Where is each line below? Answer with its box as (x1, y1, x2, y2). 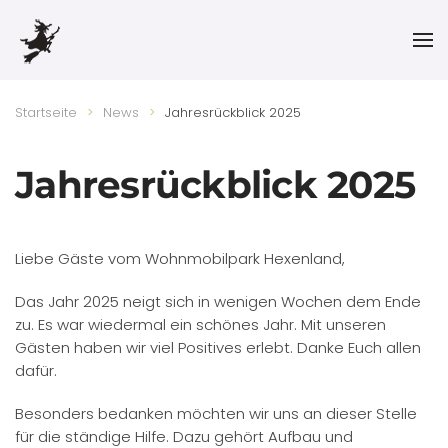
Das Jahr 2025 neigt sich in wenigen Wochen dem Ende (15, 291, 421, 312)
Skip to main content (45, 45, 198, 66)
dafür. (15, 360, 57, 381)
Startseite (15, 103, 77, 122)
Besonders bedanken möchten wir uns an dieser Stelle (15, 403, 417, 424)
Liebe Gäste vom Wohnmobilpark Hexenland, (15, 248, 345, 269)
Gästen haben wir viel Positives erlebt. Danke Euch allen (15, 337, 421, 358)
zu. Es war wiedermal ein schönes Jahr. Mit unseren (15, 314, 386, 335)
